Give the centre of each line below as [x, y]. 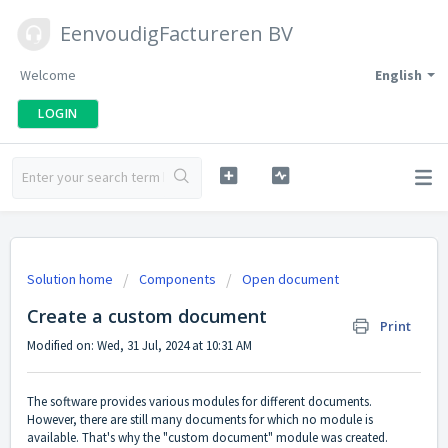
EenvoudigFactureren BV [176, 33]
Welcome [48, 75]
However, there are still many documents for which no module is [200, 420]
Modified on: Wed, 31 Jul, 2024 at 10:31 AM [139, 345]
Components [177, 279]
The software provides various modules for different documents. [199, 402]
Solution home [71, 279]
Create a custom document [147, 316]
